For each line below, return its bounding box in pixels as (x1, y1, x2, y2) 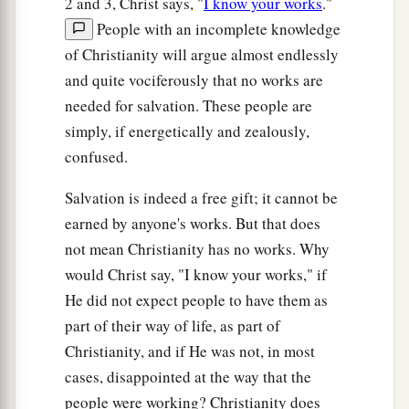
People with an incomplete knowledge (93, 18, 341, 40)
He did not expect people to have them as (65, 289, 328, 311)
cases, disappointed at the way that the (65, 366, 311, 388)
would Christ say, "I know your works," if (65, 264, 327, 286)
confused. (65, 146, 128, 168)
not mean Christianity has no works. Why (65, 238, 330, 260)
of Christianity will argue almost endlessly (65, 44, 339, 66)
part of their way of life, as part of (65, 315, 280, 337)
